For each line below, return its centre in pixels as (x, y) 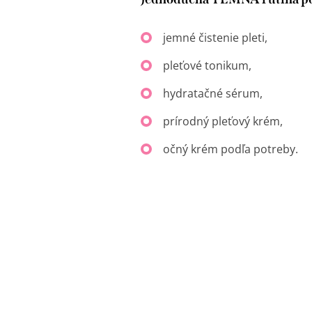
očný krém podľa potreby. (231, 149)
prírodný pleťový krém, (223, 121)
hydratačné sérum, (213, 93)
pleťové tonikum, (207, 65)
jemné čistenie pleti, (215, 37)
